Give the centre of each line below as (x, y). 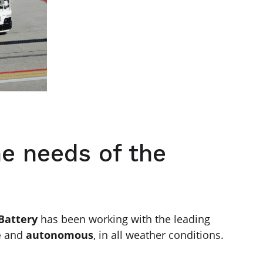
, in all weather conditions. (159, 235)
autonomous (60, 235)
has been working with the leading (125, 219)
